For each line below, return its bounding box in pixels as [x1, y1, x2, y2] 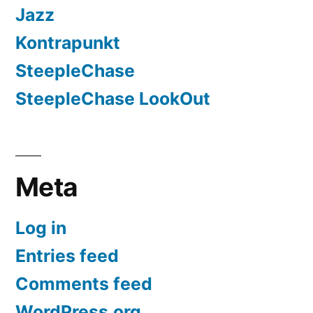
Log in [15, 217, 66, 239]
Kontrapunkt [15, 32, 120, 54]
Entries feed [15, 245, 119, 267]
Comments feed [15, 273, 152, 295]
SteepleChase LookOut [15, 88, 210, 110]
